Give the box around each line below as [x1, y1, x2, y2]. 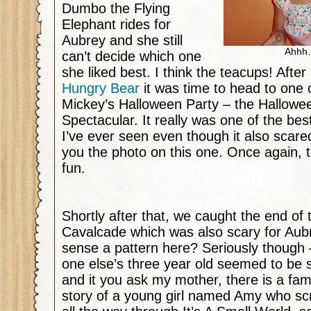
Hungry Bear [62, 81, 140, 96]
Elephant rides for [62, 17, 171, 32]
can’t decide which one [62, 49, 201, 64]
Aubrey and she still [62, 33, 183, 48]
